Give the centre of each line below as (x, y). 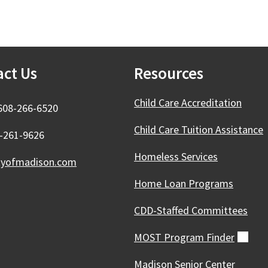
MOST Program (170, 237)
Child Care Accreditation (188, 103)
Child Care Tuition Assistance (199, 130)
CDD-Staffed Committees (191, 210)
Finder (220, 237)
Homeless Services (176, 156)
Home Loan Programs (184, 183)
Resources (169, 73)
